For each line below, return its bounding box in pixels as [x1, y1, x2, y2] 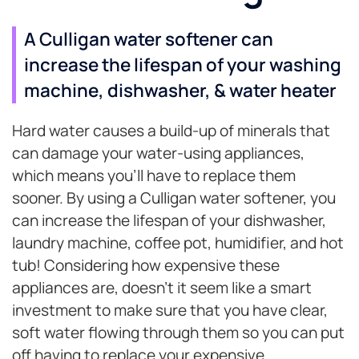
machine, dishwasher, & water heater [24, 78, 337, 103]
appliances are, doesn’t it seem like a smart [12, 277, 312, 299]
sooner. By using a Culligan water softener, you [12, 188, 336, 209]
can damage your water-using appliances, [12, 143, 305, 164]
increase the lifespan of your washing [24, 52, 341, 78]
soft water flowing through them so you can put [12, 322, 345, 344]
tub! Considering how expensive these [12, 255, 280, 276]
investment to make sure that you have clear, [12, 300, 328, 321]
